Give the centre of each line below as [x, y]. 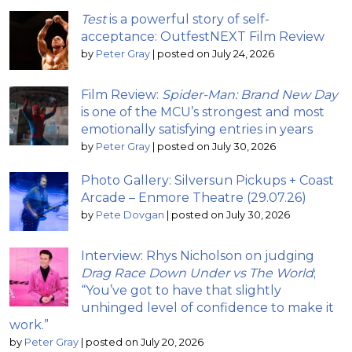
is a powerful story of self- [188, 19]
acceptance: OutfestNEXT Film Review [203, 36]
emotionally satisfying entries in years [197, 129]
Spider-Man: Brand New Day [250, 94]
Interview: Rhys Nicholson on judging [198, 255]
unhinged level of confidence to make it [207, 307]
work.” [29, 324]
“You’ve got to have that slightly [181, 290]
